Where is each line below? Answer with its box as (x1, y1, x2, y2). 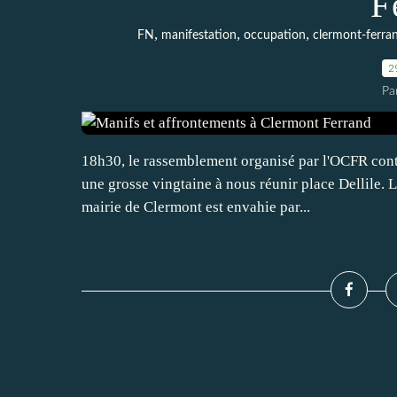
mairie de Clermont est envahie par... (82, 198, 310, 215)
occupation (243, 29, 306, 42)
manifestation (160, 29, 237, 42)
